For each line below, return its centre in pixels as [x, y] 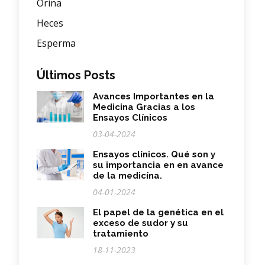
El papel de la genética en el [158, 213]
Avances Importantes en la [153, 97]
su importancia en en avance [158, 165]
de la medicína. [127, 176]
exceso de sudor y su [140, 223]
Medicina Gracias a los [144, 107]
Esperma [56, 43]
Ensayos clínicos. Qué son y [154, 155]
